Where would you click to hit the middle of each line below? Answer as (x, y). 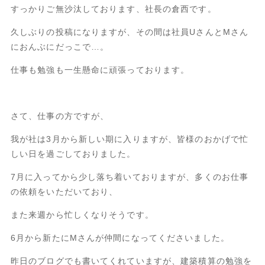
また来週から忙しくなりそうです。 (82, 214)
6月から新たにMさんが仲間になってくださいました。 (120, 237)
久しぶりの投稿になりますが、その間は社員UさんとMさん (130, 32)
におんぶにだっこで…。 (60, 46)
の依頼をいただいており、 (64, 191)
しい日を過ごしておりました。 (73, 153)
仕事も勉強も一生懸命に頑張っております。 (100, 70)
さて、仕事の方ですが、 (60, 116)
